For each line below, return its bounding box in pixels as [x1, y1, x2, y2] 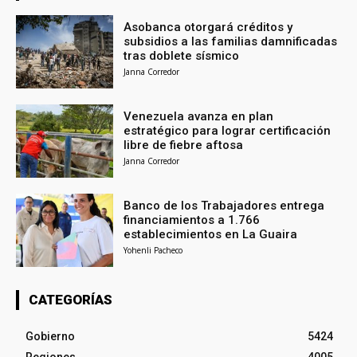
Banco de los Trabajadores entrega [124, 198, 325, 214]
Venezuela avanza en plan [124, 109, 274, 124]
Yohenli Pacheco [124, 245, 183, 257]
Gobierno [25, 329, 75, 343]
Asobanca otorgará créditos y [124, 20, 293, 35]
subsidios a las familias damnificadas [124, 34, 338, 49]
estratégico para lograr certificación [124, 124, 331, 139]
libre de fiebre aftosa [124, 138, 244, 153]
